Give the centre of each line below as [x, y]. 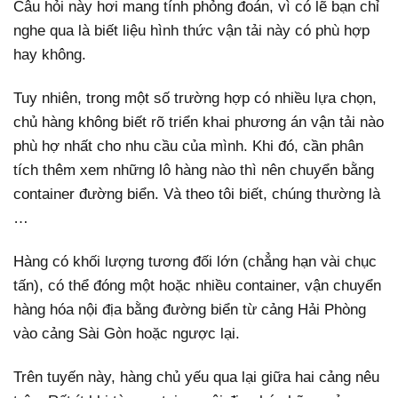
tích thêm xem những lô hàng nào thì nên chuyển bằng [194, 170]
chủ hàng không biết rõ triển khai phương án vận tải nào [199, 122]
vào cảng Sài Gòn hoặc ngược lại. [127, 333]
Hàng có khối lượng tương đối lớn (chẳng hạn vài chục [195, 261]
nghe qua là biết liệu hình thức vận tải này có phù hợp [191, 30]
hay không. [50, 54]
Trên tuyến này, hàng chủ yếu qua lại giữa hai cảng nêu [196, 377]
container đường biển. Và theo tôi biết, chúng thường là [197, 194]
